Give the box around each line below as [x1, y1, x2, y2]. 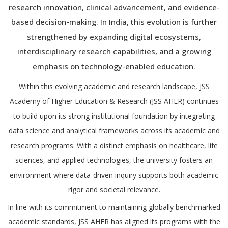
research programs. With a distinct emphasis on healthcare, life [10, 140, 218, 150]
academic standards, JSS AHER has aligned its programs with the [8, 217, 220, 226]
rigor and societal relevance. [68, 185, 160, 194]
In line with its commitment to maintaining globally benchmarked [8, 202, 220, 212]
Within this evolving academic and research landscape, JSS [18, 81, 210, 91]
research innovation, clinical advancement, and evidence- [8, 2, 220, 12]
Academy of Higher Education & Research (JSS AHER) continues [9, 96, 219, 106]
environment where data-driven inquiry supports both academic [10, 170, 218, 180]
